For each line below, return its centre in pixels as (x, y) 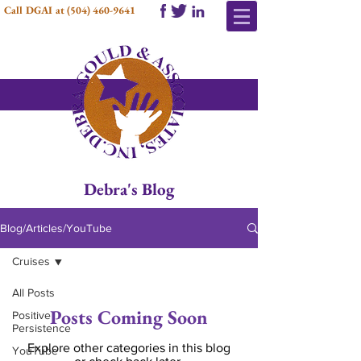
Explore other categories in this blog (129, 348)
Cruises (31, 261)
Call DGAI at (35, 10)
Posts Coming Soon (129, 317)
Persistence (41, 328)
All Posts (33, 293)
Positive (31, 315)
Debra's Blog (129, 189)
